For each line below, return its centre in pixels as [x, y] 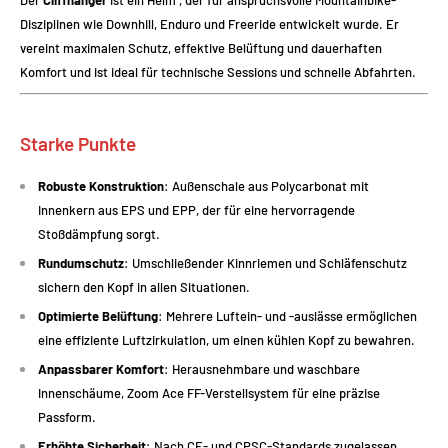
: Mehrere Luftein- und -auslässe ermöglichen [287, 316]
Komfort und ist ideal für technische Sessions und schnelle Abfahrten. [218, 71]
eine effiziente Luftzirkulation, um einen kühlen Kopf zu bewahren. [226, 340]
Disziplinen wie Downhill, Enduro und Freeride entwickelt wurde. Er [209, 23]
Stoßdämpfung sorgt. [99, 234]
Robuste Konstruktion [101, 186]
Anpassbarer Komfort [101, 369]
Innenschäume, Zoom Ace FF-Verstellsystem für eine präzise [209, 393]
